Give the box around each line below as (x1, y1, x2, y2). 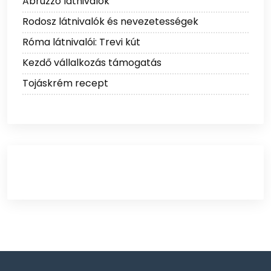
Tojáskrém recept (22, 76, 108, 91)
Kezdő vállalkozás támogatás (22, 56, 162, 70)
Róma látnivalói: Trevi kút (22, 35, 140, 50)
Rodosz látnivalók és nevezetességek (22, 15, 198, 29)
